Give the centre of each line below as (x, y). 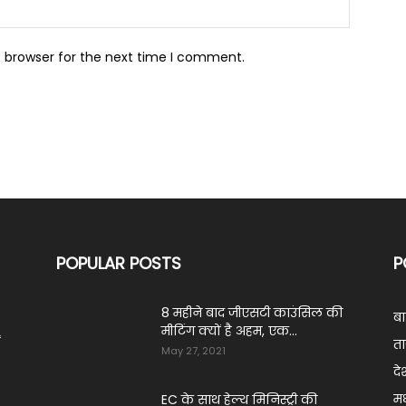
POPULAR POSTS (119, 263)
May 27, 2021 (193, 350)
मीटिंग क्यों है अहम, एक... (229, 330)
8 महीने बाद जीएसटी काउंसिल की (252, 312)
